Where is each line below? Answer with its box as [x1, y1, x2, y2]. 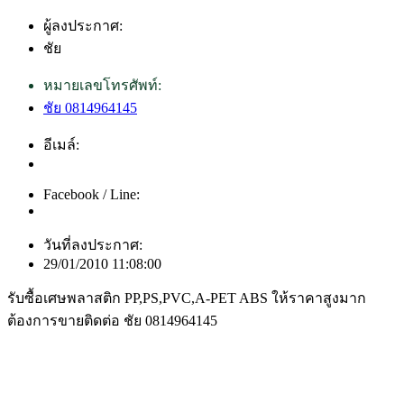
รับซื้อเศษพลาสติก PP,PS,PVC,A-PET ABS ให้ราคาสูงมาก [7, 289, 366, 306]
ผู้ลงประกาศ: [43, 17, 123, 33]
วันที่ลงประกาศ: [43, 236, 142, 252]
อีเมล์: [43, 136, 79, 152]
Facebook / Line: [43, 186, 140, 202]
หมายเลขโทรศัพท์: [43, 77, 161, 93]
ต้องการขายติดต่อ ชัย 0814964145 [7, 312, 217, 328]
